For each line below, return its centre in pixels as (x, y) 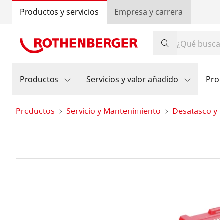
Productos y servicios (59, 12)
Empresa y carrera (149, 12)
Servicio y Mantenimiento (113, 111)
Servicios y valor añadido (132, 79)
